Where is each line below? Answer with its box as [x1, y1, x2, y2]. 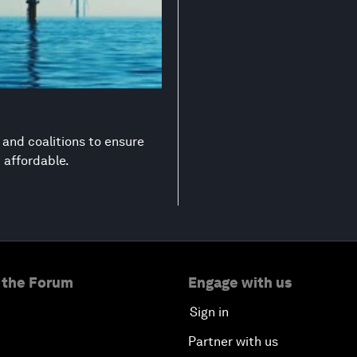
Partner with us [188, 333, 278, 349]
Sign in [190, 304, 229, 320]
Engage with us [188, 273, 292, 291]
